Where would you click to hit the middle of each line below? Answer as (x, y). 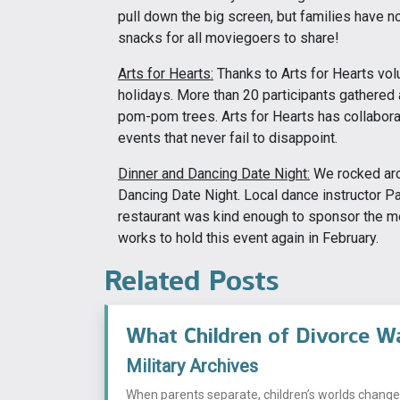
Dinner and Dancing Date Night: (214, 174)
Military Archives (192, 367)
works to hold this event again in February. (248, 238)
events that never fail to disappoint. (228, 138)
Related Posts (192, 281)
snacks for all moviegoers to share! (229, 38)
